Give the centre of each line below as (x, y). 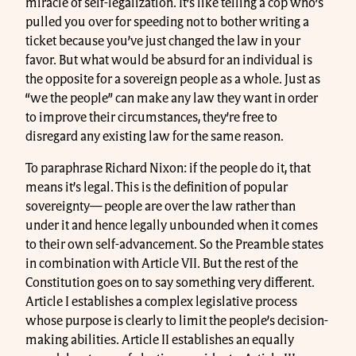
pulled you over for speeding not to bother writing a (167, 22)
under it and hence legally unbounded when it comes (172, 225)
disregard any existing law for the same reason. (155, 136)
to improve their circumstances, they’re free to (151, 117)
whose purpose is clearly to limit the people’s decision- (177, 321)
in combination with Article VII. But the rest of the (162, 263)
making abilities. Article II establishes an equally (160, 340)
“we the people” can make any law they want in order (172, 98)
